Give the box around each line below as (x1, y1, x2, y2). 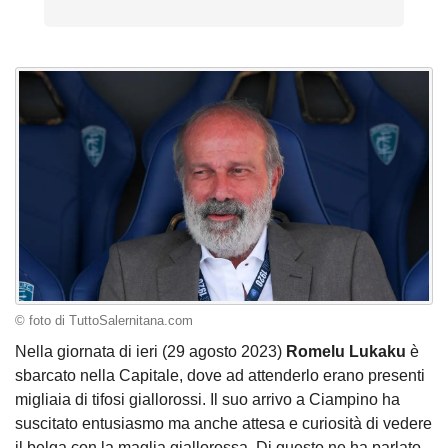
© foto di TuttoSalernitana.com (15, 313, 193, 328)
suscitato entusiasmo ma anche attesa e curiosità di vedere (15, 415, 432, 433)
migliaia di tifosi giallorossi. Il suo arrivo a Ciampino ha (15, 391, 400, 409)
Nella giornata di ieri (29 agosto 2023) (15, 343, 286, 361)
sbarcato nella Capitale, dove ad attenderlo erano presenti (15, 367, 425, 385)
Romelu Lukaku (286, 343, 406, 361)
